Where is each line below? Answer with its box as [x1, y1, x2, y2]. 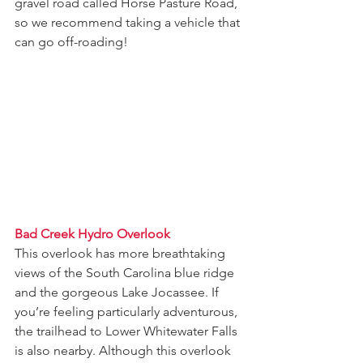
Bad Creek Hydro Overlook [15, 225, 170, 241]
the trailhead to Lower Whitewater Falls [15, 322, 241, 339]
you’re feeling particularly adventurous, [15, 303, 241, 319]
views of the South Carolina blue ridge [15, 264, 237, 280]
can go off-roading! [15, 33, 128, 49]
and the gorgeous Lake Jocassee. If [15, 284, 222, 300]
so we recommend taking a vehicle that [15, 14, 243, 30]
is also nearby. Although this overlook [15, 342, 234, 358]
